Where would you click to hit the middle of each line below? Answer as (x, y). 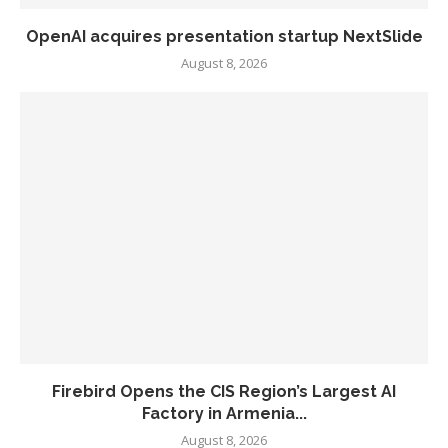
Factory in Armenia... (224, 414)
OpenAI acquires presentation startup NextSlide (224, 37)
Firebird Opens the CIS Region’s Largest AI (224, 392)
